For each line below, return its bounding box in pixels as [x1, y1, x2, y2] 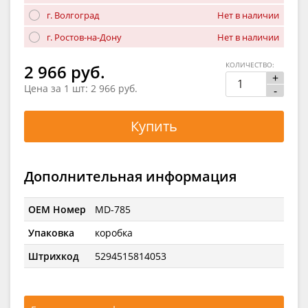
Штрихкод [28, 249, 80, 263]
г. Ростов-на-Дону [47, 30, 122, 43]
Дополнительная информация [24, 166, 236, 186]
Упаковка [28, 225, 75, 239]
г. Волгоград [47, 8, 99, 21]
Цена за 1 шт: [24, 82, 91, 96]
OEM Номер [28, 202, 87, 216]
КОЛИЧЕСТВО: [225, 60, 274, 69]
